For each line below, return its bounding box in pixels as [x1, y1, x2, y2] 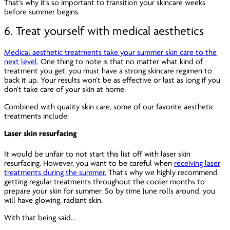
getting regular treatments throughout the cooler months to [4, 177, 205, 186]
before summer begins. [4, 7, 80, 16]
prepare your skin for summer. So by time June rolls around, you [4, 186, 216, 196]
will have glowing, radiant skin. [4, 195, 105, 205]
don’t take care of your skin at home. [4, 85, 128, 94]
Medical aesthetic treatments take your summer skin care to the [4, 48, 217, 57]
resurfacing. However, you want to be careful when [4, 158, 175, 168]
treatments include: [4, 111, 69, 121]
